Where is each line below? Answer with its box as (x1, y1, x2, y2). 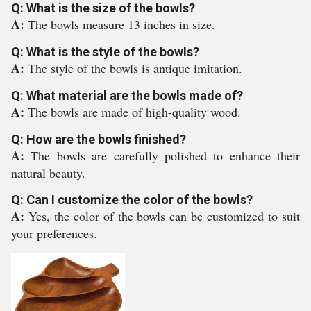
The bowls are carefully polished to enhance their (31, 147, 300, 164)
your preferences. (11, 225, 97, 242)
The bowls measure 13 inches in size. (28, 16, 215, 33)
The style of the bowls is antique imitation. (28, 60, 242, 76)
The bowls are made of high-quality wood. (28, 103, 241, 120)
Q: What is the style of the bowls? (11, 44, 199, 59)
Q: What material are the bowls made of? (11, 88, 243, 103)
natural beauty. (11, 165, 85, 181)
